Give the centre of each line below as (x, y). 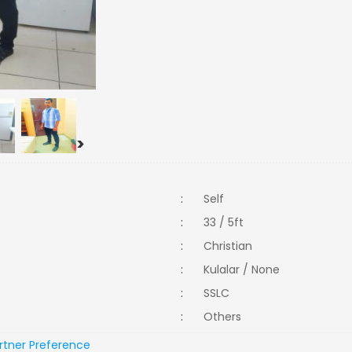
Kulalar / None (242, 269)
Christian (231, 246)
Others (227, 317)
